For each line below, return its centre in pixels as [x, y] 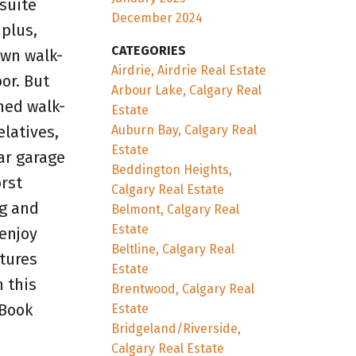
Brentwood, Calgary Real [183, 288]
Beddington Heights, [172, 169]
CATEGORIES [149, 50]
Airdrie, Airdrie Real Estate [189, 70]
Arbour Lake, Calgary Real [187, 90]
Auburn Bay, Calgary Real [184, 130]
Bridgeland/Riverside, [176, 328]
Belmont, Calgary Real [176, 209]
